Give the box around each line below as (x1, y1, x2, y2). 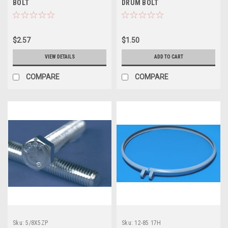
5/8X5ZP (25, 219, 48, 227)
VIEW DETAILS (44, 54, 75, 60)
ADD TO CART (154, 54, 183, 60)
